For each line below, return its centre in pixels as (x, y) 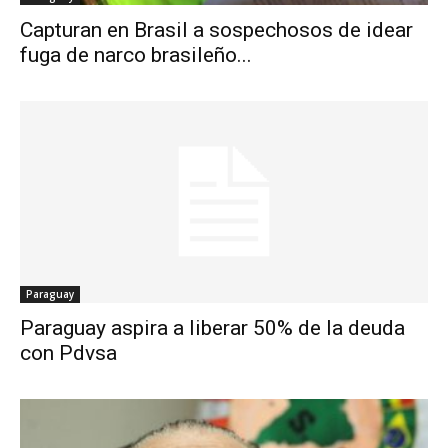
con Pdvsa (68, 352)
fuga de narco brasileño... (136, 55)
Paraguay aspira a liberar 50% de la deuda (212, 327)
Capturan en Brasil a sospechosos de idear (216, 30)
